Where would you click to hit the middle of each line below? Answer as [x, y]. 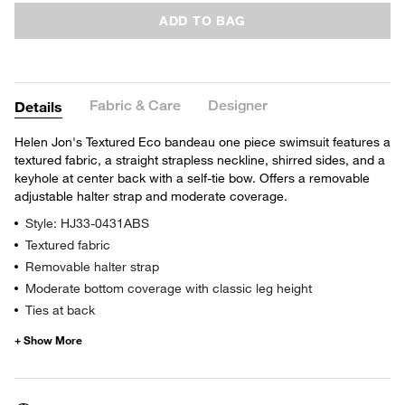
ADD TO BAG [202, 20]
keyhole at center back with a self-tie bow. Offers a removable [192, 177]
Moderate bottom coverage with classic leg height [169, 287]
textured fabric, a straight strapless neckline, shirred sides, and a [200, 159]
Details [38, 106]
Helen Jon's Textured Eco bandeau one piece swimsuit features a [202, 141]
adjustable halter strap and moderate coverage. [151, 195]
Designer [238, 106]
